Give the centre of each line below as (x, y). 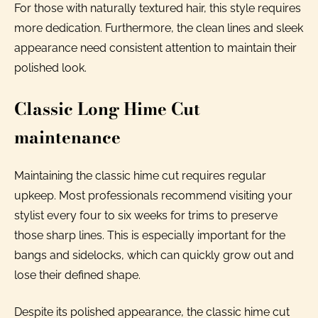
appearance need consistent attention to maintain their (155, 48)
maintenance (67, 137)
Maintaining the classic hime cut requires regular (140, 175)
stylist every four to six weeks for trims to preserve (146, 215)
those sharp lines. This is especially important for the (150, 235)
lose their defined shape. (77, 275)
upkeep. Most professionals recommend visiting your (153, 195)
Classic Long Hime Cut (107, 109)
